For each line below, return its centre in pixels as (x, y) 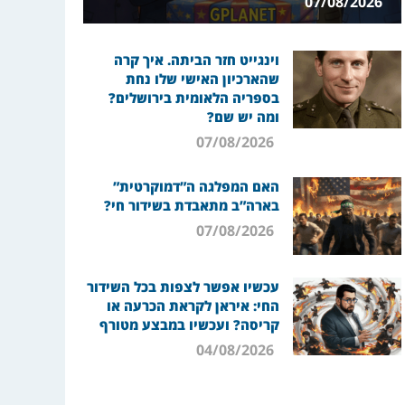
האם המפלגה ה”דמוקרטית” (196, 187)
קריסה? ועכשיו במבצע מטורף (189, 325)
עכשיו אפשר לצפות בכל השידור (183, 287)
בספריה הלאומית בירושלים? (193, 98)
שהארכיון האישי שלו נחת (202, 79)
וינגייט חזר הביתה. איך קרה (196, 60)
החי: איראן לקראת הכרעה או (193, 306)
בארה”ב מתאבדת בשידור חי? (191, 206)
